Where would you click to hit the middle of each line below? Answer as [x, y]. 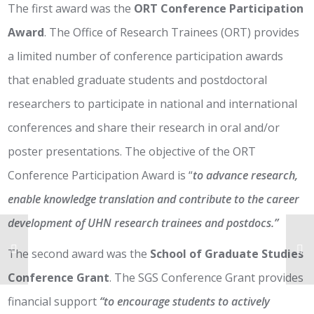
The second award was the [79, 254]
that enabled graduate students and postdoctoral [138, 80]
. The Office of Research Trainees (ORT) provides [172, 32]
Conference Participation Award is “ [101, 175]
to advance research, [246, 175]
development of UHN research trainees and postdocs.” [143, 223]
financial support [54, 301]
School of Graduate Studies [227, 254]
